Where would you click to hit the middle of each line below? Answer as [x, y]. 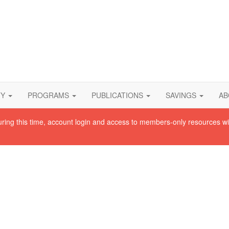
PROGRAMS [48, 95]
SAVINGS [181, 95]
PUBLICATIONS [117, 95]
